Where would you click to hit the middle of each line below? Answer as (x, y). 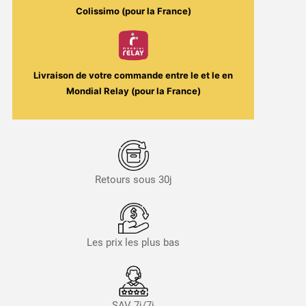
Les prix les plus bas (134, 242)
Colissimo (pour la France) (133, 11)
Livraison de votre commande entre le (117, 75)
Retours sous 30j (133, 180)
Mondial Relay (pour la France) (133, 91)
